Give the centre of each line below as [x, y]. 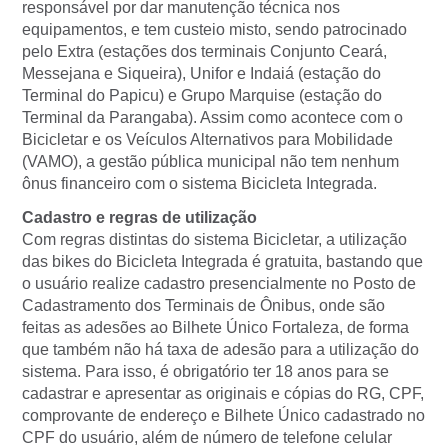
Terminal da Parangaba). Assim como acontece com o [212, 118]
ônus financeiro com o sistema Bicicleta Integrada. [199, 184]
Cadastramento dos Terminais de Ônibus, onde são [203, 306]
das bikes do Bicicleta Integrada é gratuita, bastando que [222, 262]
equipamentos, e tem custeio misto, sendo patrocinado [214, 30]
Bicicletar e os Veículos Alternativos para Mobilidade [207, 140]
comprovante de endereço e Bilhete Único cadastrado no [223, 416]
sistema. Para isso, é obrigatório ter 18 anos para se [205, 372]
